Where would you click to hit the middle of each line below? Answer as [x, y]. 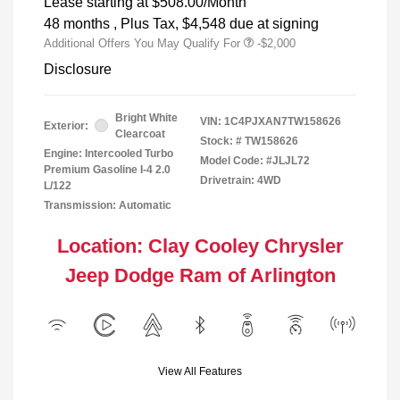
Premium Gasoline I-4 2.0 [107, 169]
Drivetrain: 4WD [241, 180]
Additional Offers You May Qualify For [142, 43]
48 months [77, 23]
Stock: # [221, 141]
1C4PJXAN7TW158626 [283, 121]
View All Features [200, 371]
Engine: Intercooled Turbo [108, 153]
